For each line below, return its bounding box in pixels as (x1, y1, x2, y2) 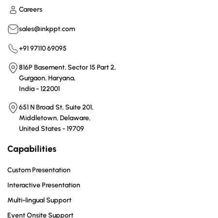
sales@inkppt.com (19, 24, 75, 33)
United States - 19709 (19, 124, 84, 133)
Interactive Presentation (7, 181, 80, 189)
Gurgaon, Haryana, (19, 73, 75, 82)
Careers (19, 5, 42, 14)
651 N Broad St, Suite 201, (19, 103, 93, 111)
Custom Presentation (7, 165, 71, 174)
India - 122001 (19, 84, 60, 93)
